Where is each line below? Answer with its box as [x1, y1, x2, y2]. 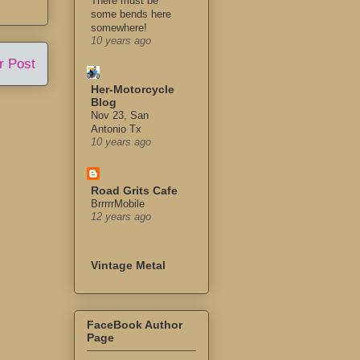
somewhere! [91, 22, 147, 35]
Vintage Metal [91, 259, 166, 272]
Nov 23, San [91, 109, 149, 122]
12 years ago [91, 211, 151, 223]
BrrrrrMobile [91, 198, 145, 211]
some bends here [91, 8, 171, 21]
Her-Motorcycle [91, 83, 174, 96]
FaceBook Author [87, 317, 182, 331]
